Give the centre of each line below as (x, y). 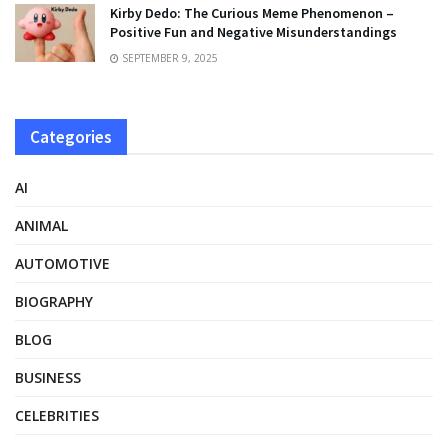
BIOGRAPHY (54, 302)
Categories (71, 137)
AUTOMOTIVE (62, 264)
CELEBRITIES (57, 416)
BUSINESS (48, 378)
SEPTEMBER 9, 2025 (168, 58)
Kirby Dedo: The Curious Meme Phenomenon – (252, 13)
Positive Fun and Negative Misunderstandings (253, 32)
